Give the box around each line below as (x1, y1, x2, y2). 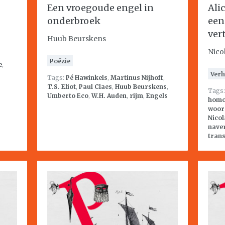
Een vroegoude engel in (47, 2, 154, 14)
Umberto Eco (47, 92, 88, 99)
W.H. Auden (91, 92, 127, 99)
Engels (146, 92, 168, 99)
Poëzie (50, 57, 70, 65)
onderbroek (47, 15, 100, 27)
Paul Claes (79, 83, 112, 90)
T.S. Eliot (47, 83, 76, 90)
